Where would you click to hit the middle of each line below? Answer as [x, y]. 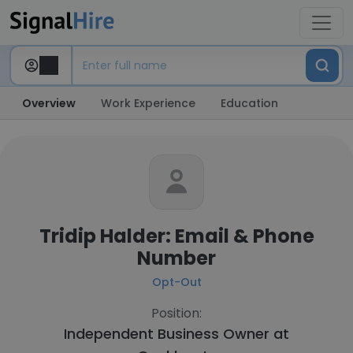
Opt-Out [176, 282]
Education [249, 103]
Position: [176, 313]
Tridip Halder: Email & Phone [176, 236]
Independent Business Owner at [176, 334]
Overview [49, 103]
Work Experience [148, 103]
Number [176, 258]
